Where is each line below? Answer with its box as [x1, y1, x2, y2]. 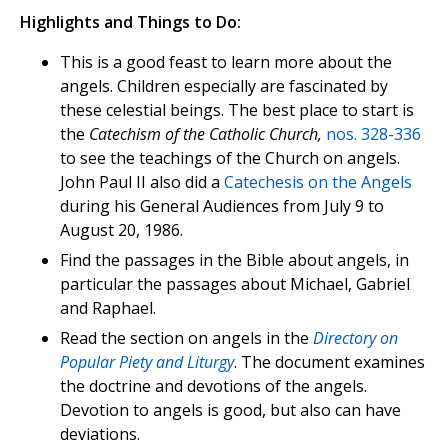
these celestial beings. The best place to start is [60, 99, 414, 122]
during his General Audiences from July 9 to [60, 195, 384, 218]
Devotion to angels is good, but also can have [60, 399, 401, 422]
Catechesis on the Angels [224, 171, 412, 194]
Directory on [313, 327, 398, 350]
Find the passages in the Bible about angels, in [60, 249, 409, 272]
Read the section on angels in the [60, 327, 313, 350]
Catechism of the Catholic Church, [89, 123, 322, 146]
